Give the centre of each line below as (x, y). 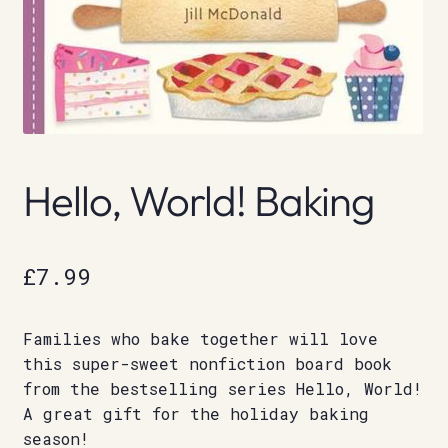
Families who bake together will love (200, 339)
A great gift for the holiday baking (195, 414)
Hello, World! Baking (198, 200)
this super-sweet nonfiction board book (207, 364)
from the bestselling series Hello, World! (222, 389)
